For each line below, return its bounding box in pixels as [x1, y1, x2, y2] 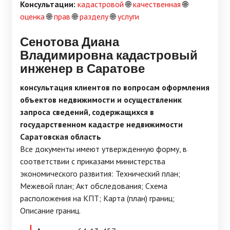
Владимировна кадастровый [20, 46, 198, 64]
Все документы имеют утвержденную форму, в [20, 144, 187, 154]
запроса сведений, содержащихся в [20, 107, 154, 117]
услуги [118, 11, 139, 22]
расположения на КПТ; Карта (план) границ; [20, 193, 175, 203]
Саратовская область [20, 131, 101, 142]
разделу [80, 11, 108, 22]
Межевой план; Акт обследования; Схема [20, 181, 167, 191]
